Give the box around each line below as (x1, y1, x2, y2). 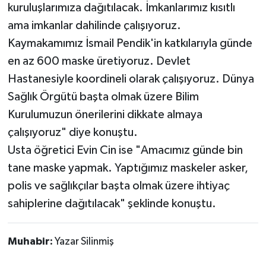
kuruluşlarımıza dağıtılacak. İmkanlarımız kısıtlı (7, 1, 235, 14)
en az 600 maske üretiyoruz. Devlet (7, 55, 191, 67)
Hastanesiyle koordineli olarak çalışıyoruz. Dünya (7, 72, 254, 85)
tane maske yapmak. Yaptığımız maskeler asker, (7, 161, 248, 174)
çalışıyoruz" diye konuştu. (7, 126, 138, 138)
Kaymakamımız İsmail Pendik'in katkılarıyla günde (7, 37, 252, 49)
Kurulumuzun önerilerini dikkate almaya (7, 108, 202, 121)
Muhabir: (7, 236, 55, 247)
